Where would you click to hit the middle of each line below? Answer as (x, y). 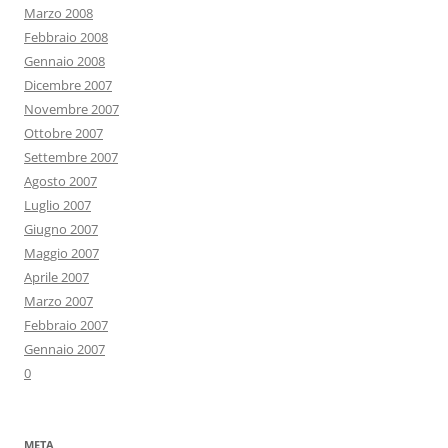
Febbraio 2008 (66, 37)
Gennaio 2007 (64, 349)
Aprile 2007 (56, 277)
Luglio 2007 (57, 205)
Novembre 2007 (71, 109)
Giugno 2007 (61, 229)
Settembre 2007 (71, 157)
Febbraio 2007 (66, 325)
